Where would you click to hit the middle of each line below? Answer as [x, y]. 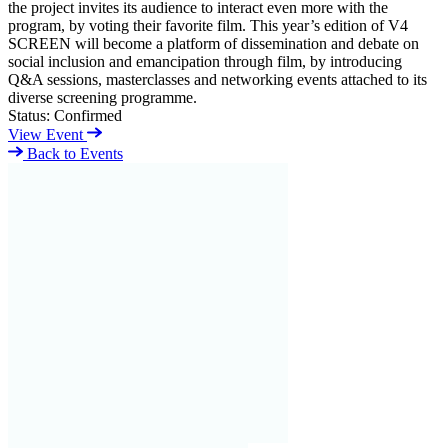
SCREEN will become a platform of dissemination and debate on [213, 43]
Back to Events [73, 153]
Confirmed [88, 115]
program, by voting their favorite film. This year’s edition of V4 [208, 25]
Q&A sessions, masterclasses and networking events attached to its [217, 79]
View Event [47, 134]
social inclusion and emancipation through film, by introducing [205, 61]
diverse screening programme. [102, 97]
